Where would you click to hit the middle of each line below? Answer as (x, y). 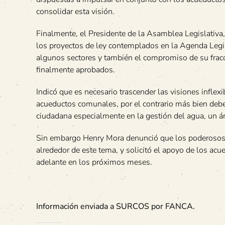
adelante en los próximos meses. (94, 162)
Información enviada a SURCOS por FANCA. (116, 206)
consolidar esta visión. (75, 12)
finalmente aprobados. (76, 70)
